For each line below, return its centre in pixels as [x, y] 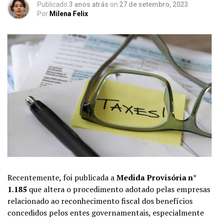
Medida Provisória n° [156, 177]
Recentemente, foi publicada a [62, 177]
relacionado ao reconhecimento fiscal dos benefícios [100, 201]
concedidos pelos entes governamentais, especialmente [106, 212]
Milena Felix [69, 14]
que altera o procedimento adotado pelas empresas [119, 189]
